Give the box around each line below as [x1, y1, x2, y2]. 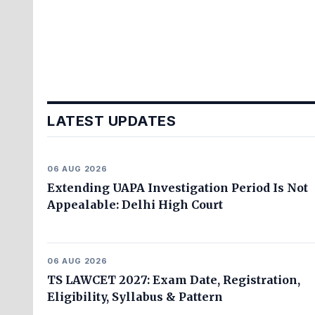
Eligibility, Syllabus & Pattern [47, 290, 223, 304]
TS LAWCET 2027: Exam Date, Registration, [47, 273, 300, 287]
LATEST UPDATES [47, 112, 176, 129]
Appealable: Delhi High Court [47, 198, 223, 212]
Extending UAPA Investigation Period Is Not [47, 181, 308, 195]
